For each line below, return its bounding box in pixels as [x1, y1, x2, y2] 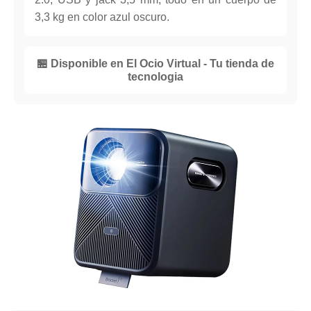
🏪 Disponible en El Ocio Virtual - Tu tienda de [37, 58, 274, 70]
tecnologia [128, 71, 183, 83]
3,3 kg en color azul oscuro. [35, 11, 169, 24]
